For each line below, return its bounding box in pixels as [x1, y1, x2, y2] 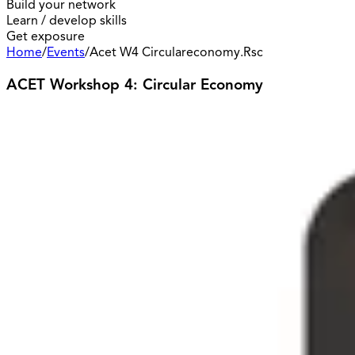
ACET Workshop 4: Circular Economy [6, 74, 263, 94]
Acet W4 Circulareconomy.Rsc [90, 44, 263, 60]
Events [47, 44, 85, 60]
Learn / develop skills [6, 13, 127, 29]
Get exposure [6, 29, 85, 44]
